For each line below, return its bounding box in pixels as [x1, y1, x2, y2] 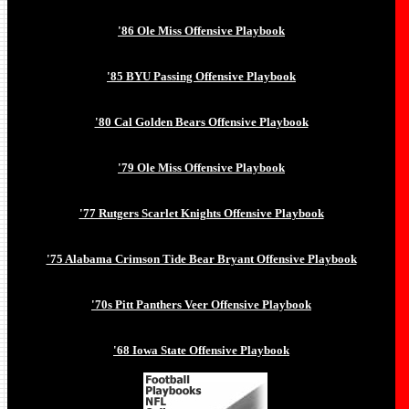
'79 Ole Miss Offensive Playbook [118, 161, 285, 174]
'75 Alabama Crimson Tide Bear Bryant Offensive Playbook [46, 252, 357, 266]
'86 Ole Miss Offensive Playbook [118, 24, 285, 37]
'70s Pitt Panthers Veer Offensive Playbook [91, 298, 311, 311]
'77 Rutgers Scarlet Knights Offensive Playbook [79, 206, 324, 220]
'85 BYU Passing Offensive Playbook [107, 69, 296, 83]
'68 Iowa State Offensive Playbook [113, 343, 289, 357]
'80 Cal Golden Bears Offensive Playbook [94, 115, 309, 129]
